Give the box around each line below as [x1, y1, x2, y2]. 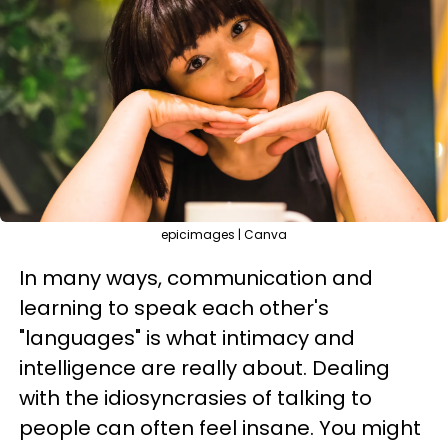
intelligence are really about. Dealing [19, 354, 390, 382]
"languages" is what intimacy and [19, 324, 355, 352]
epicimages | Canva [161, 226, 287, 243]
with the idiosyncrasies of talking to [19, 384, 372, 412]
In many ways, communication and [19, 264, 373, 292]
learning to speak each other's [19, 294, 329, 322]
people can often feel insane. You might [19, 414, 421, 442]
